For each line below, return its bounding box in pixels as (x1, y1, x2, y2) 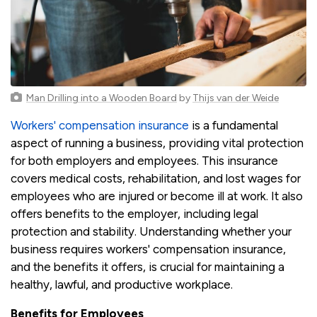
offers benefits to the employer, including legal (11, 206, 258, 221)
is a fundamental (189, 117, 278, 132)
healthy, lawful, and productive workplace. (11, 277, 233, 292)
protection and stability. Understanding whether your (11, 224, 292, 238)
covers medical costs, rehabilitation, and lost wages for (11, 171, 301, 185)
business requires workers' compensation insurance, (11, 241, 286, 256)
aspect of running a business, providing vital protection (11, 135, 304, 150)
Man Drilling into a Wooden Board (26, 91, 177, 104)
